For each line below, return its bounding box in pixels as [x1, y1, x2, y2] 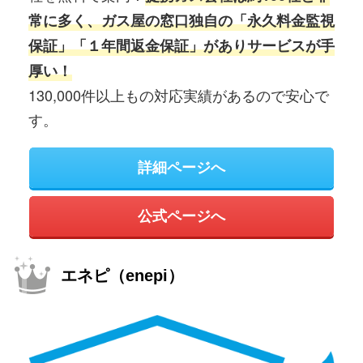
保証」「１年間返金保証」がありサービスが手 [28, 34, 335, 56]
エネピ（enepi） [61, 266, 184, 284]
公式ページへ [138, 207, 225, 224]
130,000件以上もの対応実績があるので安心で [28, 83, 329, 105]
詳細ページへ [138, 159, 225, 176]
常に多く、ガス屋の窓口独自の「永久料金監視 [28, 9, 335, 31]
